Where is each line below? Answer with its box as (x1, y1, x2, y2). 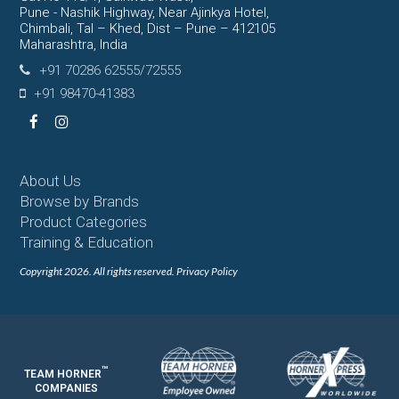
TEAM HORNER (23, 367, 102, 380)
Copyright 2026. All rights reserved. (20, 264, 177, 278)
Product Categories (20, 212, 148, 231)
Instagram (60, 118, 128, 136)
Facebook (32, 118, 99, 136)
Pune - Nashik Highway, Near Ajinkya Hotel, (20, 4, 270, 20)
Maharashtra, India (20, 36, 128, 53)
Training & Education (20, 232, 154, 251)
